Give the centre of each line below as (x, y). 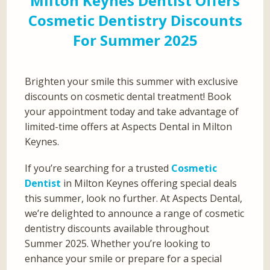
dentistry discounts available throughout (117, 229)
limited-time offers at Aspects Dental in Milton (129, 127)
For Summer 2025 (135, 40)
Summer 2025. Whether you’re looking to (118, 244)
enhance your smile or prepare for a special (124, 259)
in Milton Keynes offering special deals (149, 184)
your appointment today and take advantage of (132, 112)
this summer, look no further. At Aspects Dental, (134, 199)
